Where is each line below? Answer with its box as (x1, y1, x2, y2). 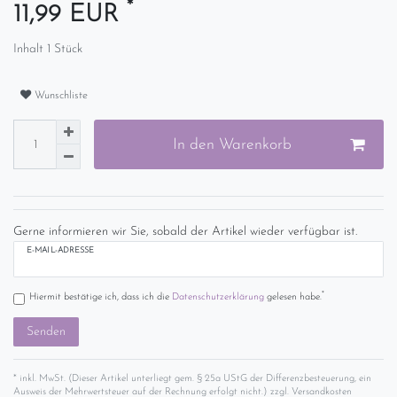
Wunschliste (35, 90, 88, 101)
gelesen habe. (263, 292, 322, 302)
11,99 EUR (13, 3, 127, 28)
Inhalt (13, 43, 47, 57)
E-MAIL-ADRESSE (27, 246, 95, 255)
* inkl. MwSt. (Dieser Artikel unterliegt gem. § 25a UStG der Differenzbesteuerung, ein (13, 373, 371, 384)
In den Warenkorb (172, 136, 292, 152)
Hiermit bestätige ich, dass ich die (28, 292, 172, 302)
